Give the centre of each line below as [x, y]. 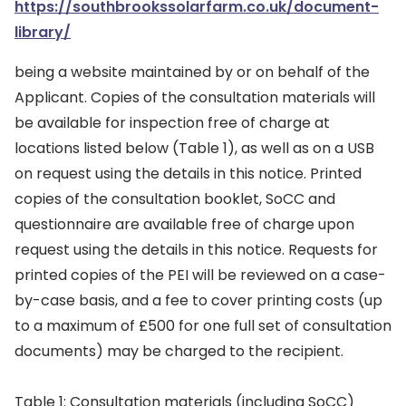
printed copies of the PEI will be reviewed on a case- [200, 275]
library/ [43, 32]
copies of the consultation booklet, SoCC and [175, 199]
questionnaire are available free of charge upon [184, 224]
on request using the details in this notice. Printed [188, 174]
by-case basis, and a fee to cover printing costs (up [198, 300]
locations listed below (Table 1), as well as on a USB [194, 148]
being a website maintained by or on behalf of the [192, 72]
